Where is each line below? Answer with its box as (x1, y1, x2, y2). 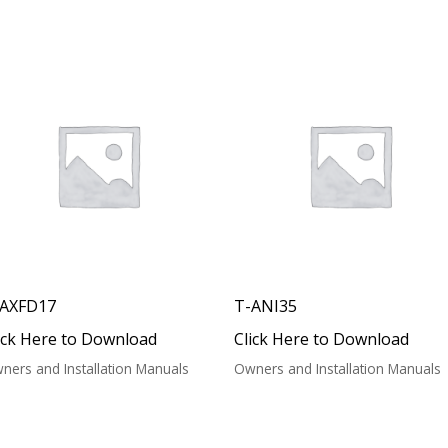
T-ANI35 (234, 294, 297, 317)
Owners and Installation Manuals (234, 358, 441, 378)
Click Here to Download (234, 327, 409, 350)
